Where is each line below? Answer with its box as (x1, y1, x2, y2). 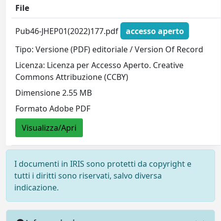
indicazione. (14, 182, 59, 193)
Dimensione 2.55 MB (15, 87, 92, 99)
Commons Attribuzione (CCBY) (15, 72, 129, 83)
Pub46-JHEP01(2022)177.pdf (15, 25, 121, 37)
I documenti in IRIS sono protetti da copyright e (14, 158, 191, 169)
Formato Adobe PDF (15, 103, 91, 114)
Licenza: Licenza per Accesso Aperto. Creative (15, 60, 184, 71)
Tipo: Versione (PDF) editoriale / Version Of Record (15, 44, 204, 55)
